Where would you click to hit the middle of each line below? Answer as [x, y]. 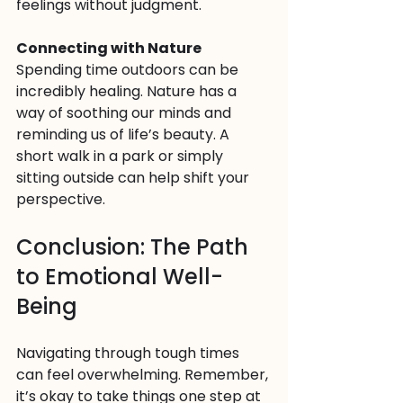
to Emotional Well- [120, 277]
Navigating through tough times [130, 353]
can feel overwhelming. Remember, [144, 375]
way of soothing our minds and [125, 113]
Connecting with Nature [109, 48]
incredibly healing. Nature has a [128, 91]
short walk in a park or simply [121, 156]
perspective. [61, 199]
